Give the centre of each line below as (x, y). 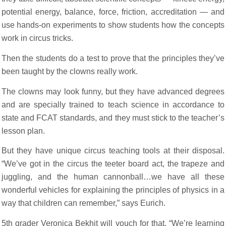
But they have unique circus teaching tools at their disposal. (113, 151)
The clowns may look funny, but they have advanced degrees (113, 91)
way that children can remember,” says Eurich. (83, 203)
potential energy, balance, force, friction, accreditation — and (113, 12)
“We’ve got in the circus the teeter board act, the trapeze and (113, 164)
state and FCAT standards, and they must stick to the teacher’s (113, 118)
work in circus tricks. (37, 38)
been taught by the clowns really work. (69, 71)
